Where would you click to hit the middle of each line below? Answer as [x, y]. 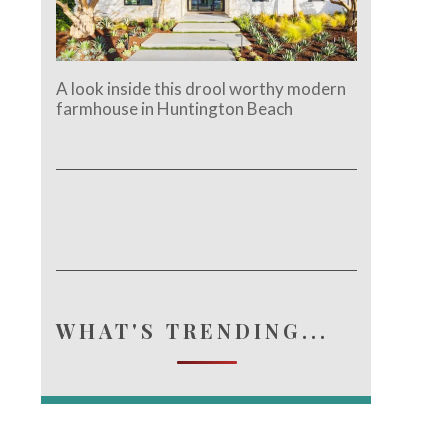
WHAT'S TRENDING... [193, 330]
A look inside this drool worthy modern [201, 88]
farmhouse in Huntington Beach [175, 108]
